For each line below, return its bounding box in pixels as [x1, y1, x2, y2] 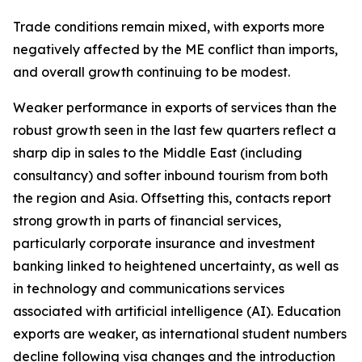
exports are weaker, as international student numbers [13, 326, 347, 342]
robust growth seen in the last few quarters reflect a [13, 122, 336, 138]
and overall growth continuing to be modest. [13, 64, 290, 80]
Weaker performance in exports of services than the [13, 99, 337, 116]
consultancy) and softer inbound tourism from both [13, 167, 328, 183]
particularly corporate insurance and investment [13, 235, 315, 251]
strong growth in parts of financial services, [13, 213, 281, 229]
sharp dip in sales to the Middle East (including [13, 145, 302, 161]
